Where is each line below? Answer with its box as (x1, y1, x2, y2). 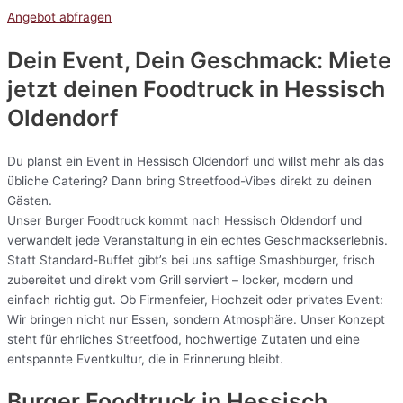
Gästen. (7, 193, 52, 208)
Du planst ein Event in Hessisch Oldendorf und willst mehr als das (7, 153, 384, 168)
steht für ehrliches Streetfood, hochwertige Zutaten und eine (7, 331, 360, 346)
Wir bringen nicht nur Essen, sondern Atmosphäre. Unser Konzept (7, 311, 385, 327)
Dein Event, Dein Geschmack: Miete (7, 46, 391, 74)
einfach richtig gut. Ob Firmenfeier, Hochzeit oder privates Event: (7, 291, 383, 307)
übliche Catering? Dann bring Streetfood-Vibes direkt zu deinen (7, 173, 372, 188)
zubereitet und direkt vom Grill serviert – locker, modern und (7, 272, 353, 287)
